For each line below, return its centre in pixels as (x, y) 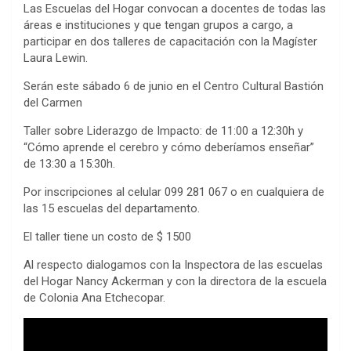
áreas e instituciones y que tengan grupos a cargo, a (158, 25)
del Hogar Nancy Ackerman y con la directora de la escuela (175, 281)
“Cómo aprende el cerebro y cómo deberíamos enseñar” (169, 147)
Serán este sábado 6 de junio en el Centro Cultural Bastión (174, 86)
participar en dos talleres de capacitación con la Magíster (170, 41)
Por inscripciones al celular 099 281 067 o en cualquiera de (174, 192)
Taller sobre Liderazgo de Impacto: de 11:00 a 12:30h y (163, 130)
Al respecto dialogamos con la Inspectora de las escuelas (173, 264)
